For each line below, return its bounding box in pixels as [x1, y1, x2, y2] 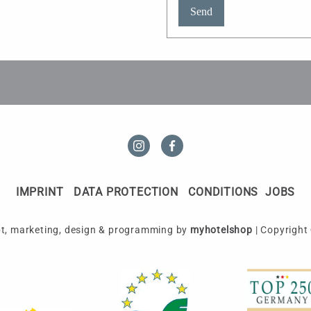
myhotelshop [190, 224, 253, 236]
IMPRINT [15, 185, 64, 199]
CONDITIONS [188, 185, 259, 199]
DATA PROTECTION [73, 185, 178, 199]
